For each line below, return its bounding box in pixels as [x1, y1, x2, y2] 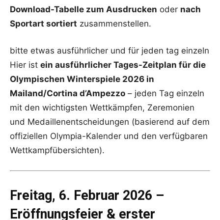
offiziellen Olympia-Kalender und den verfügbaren [10, 131, 208, 141]
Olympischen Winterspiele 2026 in [10, 74, 154, 84]
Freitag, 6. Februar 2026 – [10, 187, 164, 203]
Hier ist [10, 59, 40, 70]
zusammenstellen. [77, 18, 151, 28]
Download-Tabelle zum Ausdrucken [10, 4, 157, 14]
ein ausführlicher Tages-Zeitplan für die [40, 59, 206, 70]
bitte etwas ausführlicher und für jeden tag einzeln [10, 45, 209, 55]
